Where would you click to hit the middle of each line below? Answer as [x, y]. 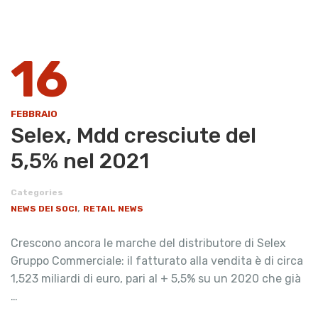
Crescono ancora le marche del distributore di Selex [148, 243]
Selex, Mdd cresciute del [133, 136]
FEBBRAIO [34, 114]
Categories [37, 193]
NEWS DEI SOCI [44, 209]
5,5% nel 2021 [80, 161]
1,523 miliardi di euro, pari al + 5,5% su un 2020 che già [156, 279]
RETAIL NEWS [113, 209]
